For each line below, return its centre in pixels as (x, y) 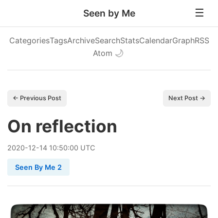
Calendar (155, 40)
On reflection (62, 126)
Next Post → (187, 98)
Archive (81, 40)
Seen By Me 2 (38, 167)
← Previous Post (37, 98)
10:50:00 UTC (71, 148)
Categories (29, 40)
